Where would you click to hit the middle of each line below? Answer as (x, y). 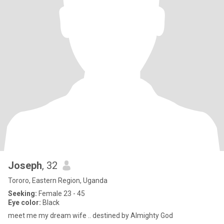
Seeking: (22, 193)
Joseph (25, 165)
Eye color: (24, 202)
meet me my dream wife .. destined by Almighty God (90, 215)
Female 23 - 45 (61, 193)
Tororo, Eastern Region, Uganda (58, 180)
